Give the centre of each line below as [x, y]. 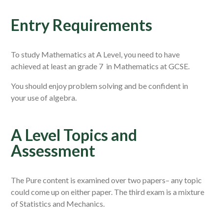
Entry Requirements [82, 25]
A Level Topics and [74, 135]
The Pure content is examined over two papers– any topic [107, 180]
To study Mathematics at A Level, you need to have [96, 54]
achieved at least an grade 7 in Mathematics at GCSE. [101, 66]
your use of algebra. [45, 97]
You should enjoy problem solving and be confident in [100, 86]
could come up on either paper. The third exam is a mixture [108, 192]
